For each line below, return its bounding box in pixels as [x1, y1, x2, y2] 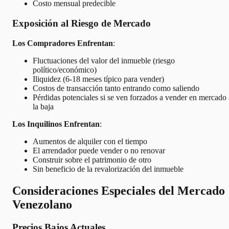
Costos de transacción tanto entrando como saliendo [33, 83, 199, 93]
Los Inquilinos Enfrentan [12, 119, 100, 128]
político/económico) [33, 65, 97, 74]
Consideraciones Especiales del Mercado [12, 184, 225, 197]
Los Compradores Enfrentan [12, 38, 113, 48]
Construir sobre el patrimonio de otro [33, 155, 151, 164]
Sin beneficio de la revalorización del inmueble [33, 164, 184, 173]
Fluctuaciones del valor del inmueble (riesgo [33, 56, 175, 65]
